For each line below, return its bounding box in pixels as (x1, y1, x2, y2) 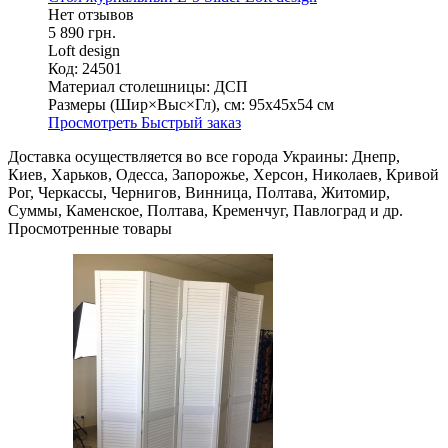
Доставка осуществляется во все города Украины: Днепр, (8, 148, 400, 166)
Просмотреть (48, 114, 141, 132)
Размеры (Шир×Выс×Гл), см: (48, 96, 245, 114)
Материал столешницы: (48, 78, 210, 96)
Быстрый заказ (141, 114, 241, 132)
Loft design (48, 42, 120, 60)
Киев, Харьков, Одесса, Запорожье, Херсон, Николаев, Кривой (8, 166, 439, 184)
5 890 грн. (48, 24, 116, 42)
